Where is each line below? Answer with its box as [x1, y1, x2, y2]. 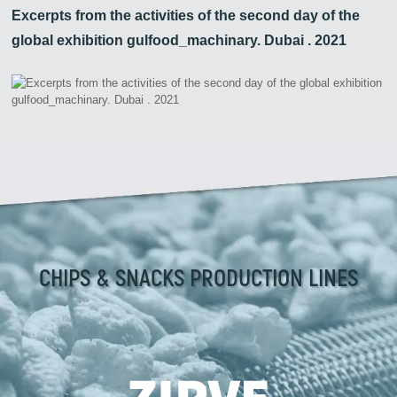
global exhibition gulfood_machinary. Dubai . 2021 [12, 33, 347, 49]
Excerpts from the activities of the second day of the [12, 8, 361, 24]
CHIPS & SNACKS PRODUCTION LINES [38, 262, 358, 292]
